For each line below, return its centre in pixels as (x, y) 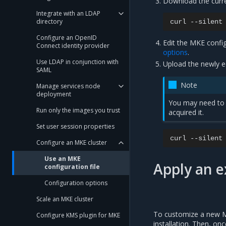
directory (49, 21)
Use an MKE (63, 159)
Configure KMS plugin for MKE (78, 215)
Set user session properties (75, 126)
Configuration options (76, 183)
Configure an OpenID (67, 38)
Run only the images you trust (78, 110)
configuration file (72, 167)
